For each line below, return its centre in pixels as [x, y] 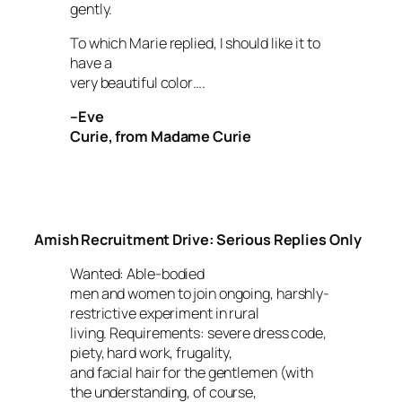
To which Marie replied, [145, 43]
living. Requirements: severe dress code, [198, 333]
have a [91, 62]
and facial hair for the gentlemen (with [192, 372]
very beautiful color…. [138, 82]
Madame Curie [201, 136]
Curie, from [110, 136]
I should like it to [270, 43]
